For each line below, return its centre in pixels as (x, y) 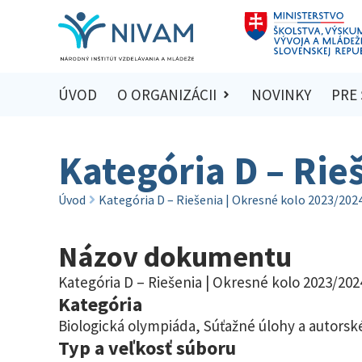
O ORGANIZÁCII (166, 95)
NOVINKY (282, 95)
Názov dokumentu (175, 256)
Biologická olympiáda (127, 325)
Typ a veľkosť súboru (147, 347)
